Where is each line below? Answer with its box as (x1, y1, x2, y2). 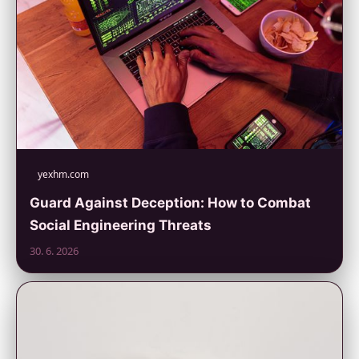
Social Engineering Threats (30, 217, 212, 234)
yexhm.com (38, 167, 89, 182)
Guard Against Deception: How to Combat (30, 195, 311, 212)
